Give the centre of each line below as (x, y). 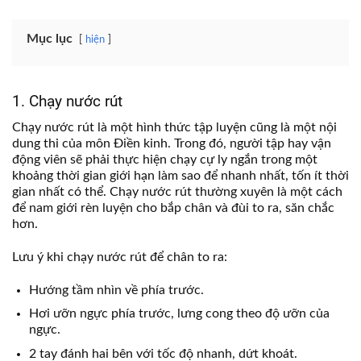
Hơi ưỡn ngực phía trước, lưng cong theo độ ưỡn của (179, 314)
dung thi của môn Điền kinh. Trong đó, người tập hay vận (172, 143)
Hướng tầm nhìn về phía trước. (116, 290)
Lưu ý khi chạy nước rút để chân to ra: (121, 257)
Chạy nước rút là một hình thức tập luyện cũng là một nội (174, 127)
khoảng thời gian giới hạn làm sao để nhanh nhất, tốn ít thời (180, 175)
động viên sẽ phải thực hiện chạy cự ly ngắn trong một (165, 159)
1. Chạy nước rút (69, 102)
